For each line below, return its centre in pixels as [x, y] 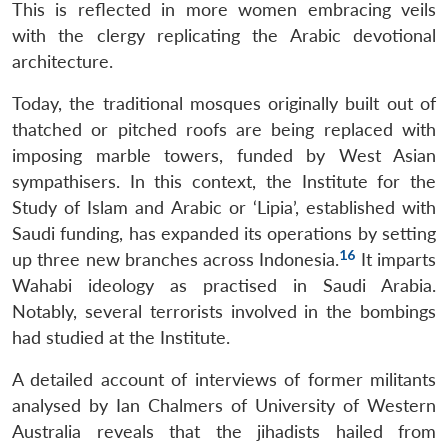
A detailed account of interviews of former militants [224, 379]
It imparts [396, 259]
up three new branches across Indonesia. [176, 259]
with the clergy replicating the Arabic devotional [224, 35]
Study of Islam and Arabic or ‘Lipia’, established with [224, 207]
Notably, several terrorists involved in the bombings [224, 311]
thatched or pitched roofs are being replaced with [224, 129]
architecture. [62, 61]
